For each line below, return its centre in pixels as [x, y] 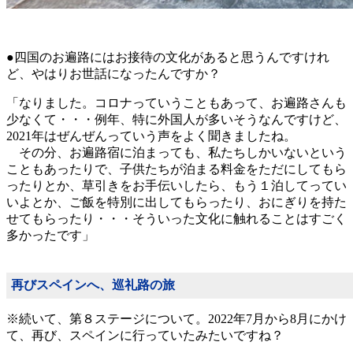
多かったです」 [50, 236]
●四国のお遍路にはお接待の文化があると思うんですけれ [168, 58]
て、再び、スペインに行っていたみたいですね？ [145, 336]
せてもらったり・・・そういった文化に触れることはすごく [176, 219]
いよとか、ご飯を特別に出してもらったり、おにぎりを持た [176, 203]
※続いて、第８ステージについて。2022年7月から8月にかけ [176, 319]
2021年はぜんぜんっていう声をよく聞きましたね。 [151, 136]
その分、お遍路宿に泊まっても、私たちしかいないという [176, 153]
